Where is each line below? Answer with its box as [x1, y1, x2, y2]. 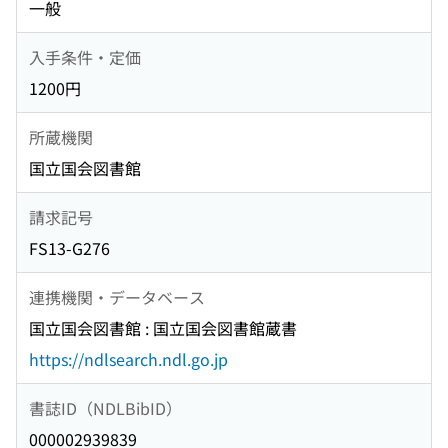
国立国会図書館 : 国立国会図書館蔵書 [29, 316, 297, 341]
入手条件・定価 [29, 44, 141, 69]
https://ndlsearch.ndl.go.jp [29, 347, 228, 372]
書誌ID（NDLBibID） [29, 395, 182, 420]
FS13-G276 [29, 236, 110, 261]
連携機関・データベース [29, 284, 205, 309]
